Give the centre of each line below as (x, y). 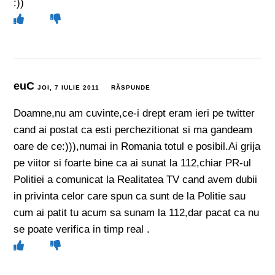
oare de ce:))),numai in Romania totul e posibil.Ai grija (137, 146)
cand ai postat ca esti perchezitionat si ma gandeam (133, 130)
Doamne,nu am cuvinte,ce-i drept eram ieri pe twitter (134, 113)
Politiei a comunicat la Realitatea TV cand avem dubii (136, 180)
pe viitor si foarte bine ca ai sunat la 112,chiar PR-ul (133, 163)
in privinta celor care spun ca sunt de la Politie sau (130, 196)
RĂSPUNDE (131, 87)
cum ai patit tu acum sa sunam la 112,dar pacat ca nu (137, 213)
